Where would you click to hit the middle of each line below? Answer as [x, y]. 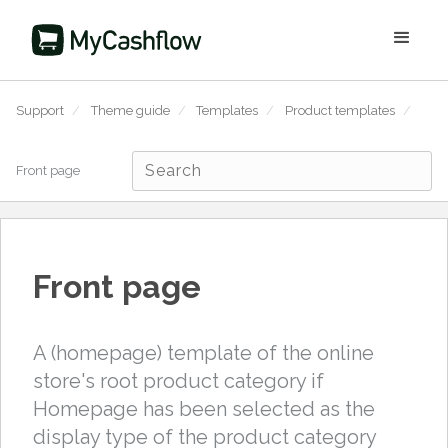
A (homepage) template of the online [203, 353]
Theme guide [130, 110]
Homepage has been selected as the [204, 409]
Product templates [339, 110]
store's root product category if [178, 381]
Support [40, 110]
